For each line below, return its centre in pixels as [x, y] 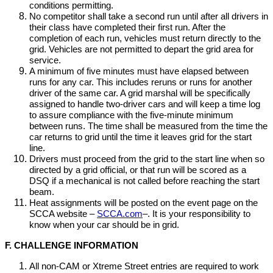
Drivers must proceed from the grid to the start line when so [147, 159]
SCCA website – [63, 214]
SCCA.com [120, 214]
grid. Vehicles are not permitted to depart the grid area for [141, 49]
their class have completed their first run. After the [127, 27]
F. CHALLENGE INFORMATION [72, 246]
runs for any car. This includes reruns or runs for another [141, 82]
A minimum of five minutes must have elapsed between [139, 71]
